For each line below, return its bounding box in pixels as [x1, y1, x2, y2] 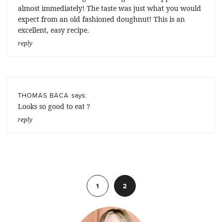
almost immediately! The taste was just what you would [18, 3, 201, 13]
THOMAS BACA [18, 91, 69, 100]
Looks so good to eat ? [18, 102, 90, 111]
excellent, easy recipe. [18, 25, 89, 35]
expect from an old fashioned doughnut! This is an [18, 14, 185, 24]
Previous [11, 169, 37, 179]
